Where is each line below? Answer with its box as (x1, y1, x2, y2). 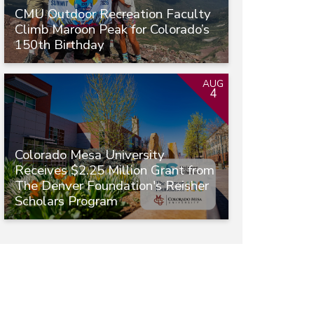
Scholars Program (15, 191, 118, 210)
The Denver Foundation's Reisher (15, 176, 209, 195)
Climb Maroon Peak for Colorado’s (15, 20, 210, 39)
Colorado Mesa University (15, 145, 165, 164)
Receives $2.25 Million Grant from (15, 161, 214, 179)
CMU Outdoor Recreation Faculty (15, 4, 211, 23)
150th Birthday (15, 35, 104, 54)
